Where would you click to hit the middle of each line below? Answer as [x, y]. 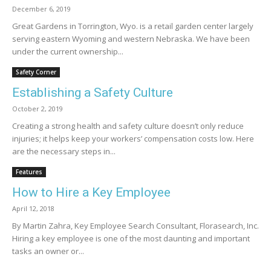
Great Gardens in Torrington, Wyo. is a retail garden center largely [133, 26]
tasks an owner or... [48, 251]
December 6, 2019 [41, 9]
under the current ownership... [68, 51]
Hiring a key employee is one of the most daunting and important [131, 238]
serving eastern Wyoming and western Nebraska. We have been [131, 39]
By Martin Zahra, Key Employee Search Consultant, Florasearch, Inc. [135, 226]
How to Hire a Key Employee [91, 192]
